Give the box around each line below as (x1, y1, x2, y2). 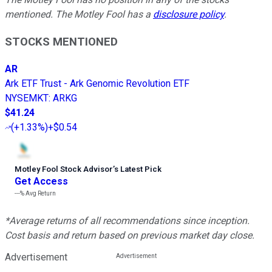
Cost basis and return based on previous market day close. (5, 229, 254, 241)
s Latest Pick (114, 164, 161, 174)
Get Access (15, 175, 68, 187)
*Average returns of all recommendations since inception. (5, 214, 250, 226)
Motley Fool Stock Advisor (15, 164, 113, 174)
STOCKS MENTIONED (5, 35, 118, 49)
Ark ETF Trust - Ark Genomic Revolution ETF (5, 77, 189, 89)
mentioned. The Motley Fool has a (5, 8, 153, 21)
